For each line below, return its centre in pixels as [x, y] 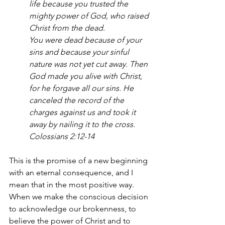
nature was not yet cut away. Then [89, 64]
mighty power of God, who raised [90, 16]
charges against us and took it [83, 112]
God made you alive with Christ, [87, 76]
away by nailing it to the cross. [83, 124]
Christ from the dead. [67, 28]
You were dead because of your [86, 40]
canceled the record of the [78, 100]
